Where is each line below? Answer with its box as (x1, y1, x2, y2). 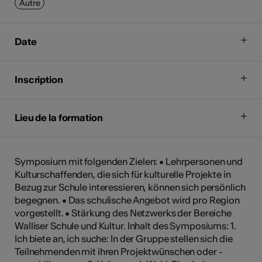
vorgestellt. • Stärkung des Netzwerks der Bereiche (15, 206, 232, 219)
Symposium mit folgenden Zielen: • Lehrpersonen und (15, 155, 243, 167)
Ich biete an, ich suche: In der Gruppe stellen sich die (15, 232, 233, 244)
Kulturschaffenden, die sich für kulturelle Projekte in (15, 168, 231, 180)
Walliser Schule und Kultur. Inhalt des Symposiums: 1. (15, 219, 236, 232)
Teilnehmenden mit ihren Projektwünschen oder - (15, 245, 223, 257)
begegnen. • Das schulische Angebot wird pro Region (15, 194, 240, 206)
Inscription (15, 73, 63, 85)
